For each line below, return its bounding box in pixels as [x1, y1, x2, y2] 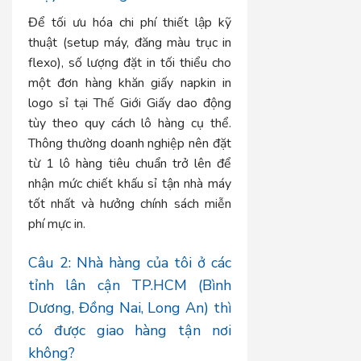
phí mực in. [28, 215, 85, 234]
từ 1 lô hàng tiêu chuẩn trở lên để [28, 155, 232, 173]
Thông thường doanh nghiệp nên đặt [28, 135, 232, 153]
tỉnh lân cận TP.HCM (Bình [28, 276, 232, 296]
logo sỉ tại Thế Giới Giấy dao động [28, 94, 232, 113]
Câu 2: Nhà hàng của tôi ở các [28, 253, 232, 273]
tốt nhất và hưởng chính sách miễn [28, 195, 232, 214]
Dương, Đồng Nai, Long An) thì [28, 298, 232, 318]
